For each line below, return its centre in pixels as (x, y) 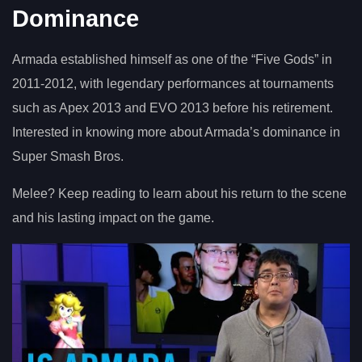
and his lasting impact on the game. (113, 218)
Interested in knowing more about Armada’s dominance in (176, 133)
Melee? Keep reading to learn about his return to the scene (179, 194)
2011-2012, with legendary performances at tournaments (173, 84)
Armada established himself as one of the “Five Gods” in (172, 60)
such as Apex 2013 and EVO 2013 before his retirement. (173, 108)
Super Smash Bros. (68, 157)
